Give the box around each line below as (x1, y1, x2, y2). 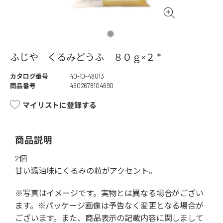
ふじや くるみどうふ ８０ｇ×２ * (10, 51, 161, 63)
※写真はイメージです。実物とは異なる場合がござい (15, 188, 204, 198)
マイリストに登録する (22, 101, 97, 110)
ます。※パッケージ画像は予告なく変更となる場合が (15, 201, 204, 211)
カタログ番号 (10, 72, 49, 81)
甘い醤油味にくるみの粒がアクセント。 (15, 166, 157, 176)
